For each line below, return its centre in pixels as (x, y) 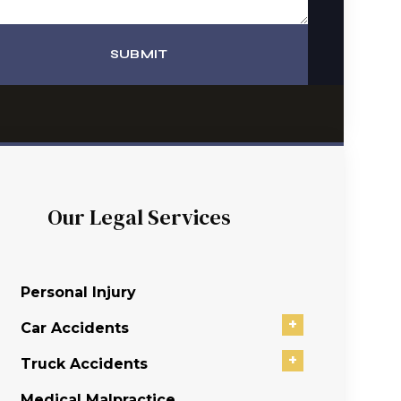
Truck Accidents (85, 364)
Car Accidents (75, 328)
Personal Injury (79, 292)
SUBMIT (139, 54)
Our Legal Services (139, 217)
